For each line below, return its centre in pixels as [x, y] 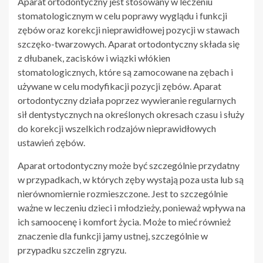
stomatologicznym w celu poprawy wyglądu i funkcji [122, 15]
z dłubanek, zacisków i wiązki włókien [94, 58]
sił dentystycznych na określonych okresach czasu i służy [131, 114]
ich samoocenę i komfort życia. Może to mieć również [124, 221]
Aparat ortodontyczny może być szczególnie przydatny [129, 165]
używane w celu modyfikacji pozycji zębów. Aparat [119, 86]
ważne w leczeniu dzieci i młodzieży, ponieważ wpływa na [131, 207]
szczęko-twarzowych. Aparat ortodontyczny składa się [129, 43]
